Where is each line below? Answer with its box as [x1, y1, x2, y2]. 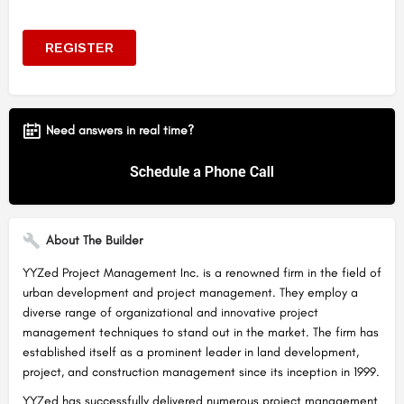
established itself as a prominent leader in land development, [23, 344, 359, 360]
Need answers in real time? [46, 122, 194, 138]
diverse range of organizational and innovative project [23, 304, 318, 320]
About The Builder [46, 232, 142, 248]
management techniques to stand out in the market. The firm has [23, 324, 379, 340]
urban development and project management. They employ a [23, 284, 358, 300]
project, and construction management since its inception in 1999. [23, 363, 380, 380]
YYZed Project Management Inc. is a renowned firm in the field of [23, 264, 381, 280]
